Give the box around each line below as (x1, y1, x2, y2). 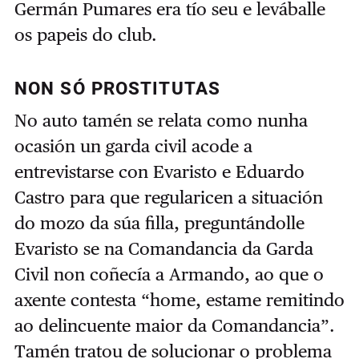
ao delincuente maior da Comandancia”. (14, 314, 335, 336)
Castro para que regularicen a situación (14, 186, 323, 208)
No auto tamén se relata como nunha (14, 109, 308, 131)
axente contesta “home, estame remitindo (14, 288, 345, 310)
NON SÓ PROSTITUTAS (14, 75, 221, 102)
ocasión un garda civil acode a (14, 135, 252, 156)
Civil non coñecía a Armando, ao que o (14, 263, 324, 284)
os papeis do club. (14, 23, 157, 45)
